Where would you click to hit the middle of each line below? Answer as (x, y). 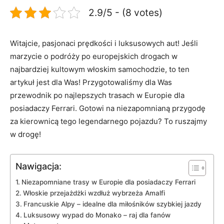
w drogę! (25, 134)
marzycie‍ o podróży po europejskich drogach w (94, 56)
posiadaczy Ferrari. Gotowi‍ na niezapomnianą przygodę (108, 108)
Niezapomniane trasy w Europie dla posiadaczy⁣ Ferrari (108, 182)
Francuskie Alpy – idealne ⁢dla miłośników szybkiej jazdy (112, 204)
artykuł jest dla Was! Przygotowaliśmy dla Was (91, 82)
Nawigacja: (38, 166)
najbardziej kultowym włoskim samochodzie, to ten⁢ (100, 69)
